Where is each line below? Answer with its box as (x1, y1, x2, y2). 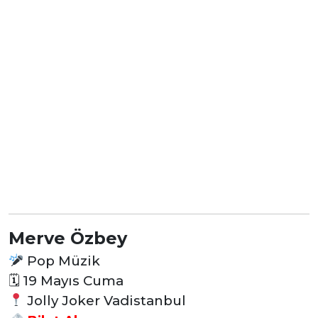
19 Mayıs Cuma (19, 272, 124, 289)
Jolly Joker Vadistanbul (23, 292, 187, 309)
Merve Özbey (9, 227, 127, 248)
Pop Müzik (23, 252, 101, 269)
